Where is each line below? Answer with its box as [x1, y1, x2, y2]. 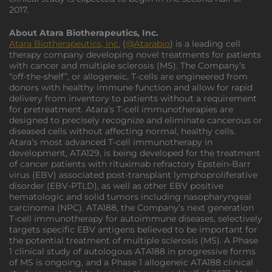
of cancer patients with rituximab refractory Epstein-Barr [9, 158, 251, 169]
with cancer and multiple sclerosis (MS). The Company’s [9, 60, 245, 71]
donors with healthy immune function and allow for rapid [9, 82, 253, 93]
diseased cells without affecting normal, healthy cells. [9, 126, 236, 137]
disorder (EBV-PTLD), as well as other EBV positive [9, 180, 223, 191]
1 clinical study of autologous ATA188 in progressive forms [9, 246, 256, 257]
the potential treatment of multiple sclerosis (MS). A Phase [9, 235, 258, 246]
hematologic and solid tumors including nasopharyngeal [9, 191, 251, 202]
